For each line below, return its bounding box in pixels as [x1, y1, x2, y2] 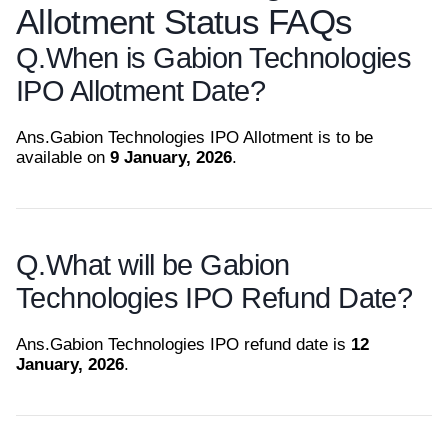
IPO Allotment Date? [16, 75, 265, 107]
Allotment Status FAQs [16, 2, 353, 41]
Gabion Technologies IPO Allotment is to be [50, 128, 373, 147]
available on [16, 148, 110, 167]
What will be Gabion [45, 249, 290, 281]
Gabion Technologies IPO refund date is [50, 335, 351, 354]
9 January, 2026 [110, 148, 232, 167]
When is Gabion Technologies [45, 42, 412, 74]
